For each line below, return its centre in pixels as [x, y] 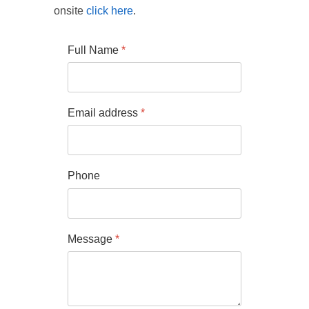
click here [110, 11]
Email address [104, 113]
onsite [70, 11]
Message [91, 239]
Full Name [94, 50]
